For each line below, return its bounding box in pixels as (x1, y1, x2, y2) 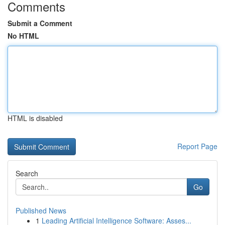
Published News (16, 205, 66, 215)
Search (16, 168, 38, 178)
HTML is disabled (8, 113, 63, 123)
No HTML (8, 31, 39, 41)
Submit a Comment (8, 18, 72, 28)
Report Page (177, 141, 217, 151)
